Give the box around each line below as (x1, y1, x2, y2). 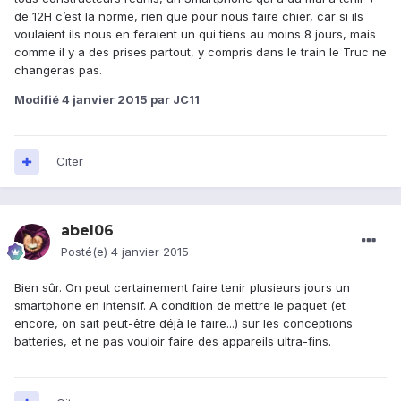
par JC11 (148, 92, 200, 107)
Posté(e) (61, 244, 111, 260)
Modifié (14, 92, 62, 107)
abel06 (61, 222, 114, 240)
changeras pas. (14, 63, 102, 78)
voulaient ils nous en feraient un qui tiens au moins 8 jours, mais (14, 27, 376, 42)
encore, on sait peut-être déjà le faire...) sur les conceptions (14, 316, 353, 331)
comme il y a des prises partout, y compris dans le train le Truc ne (14, 45, 387, 60)
